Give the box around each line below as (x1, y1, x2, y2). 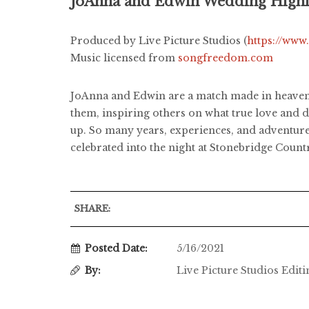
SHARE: (74, 202, 110, 215)
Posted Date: (85, 241, 148, 255)
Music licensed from (70, 51, 178, 64)
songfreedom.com (178, 51, 273, 64)
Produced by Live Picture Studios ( (70, 34, 247, 47)
